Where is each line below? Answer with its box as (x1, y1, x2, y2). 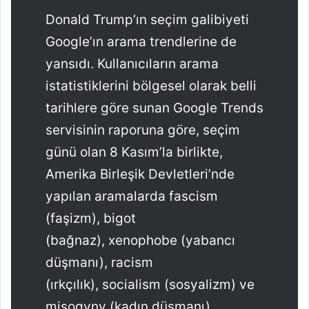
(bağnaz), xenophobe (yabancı (46, 232, 235, 248)
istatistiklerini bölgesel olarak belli (46, 78, 257, 94)
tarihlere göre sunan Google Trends (46, 100, 263, 116)
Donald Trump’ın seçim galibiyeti (46, 12, 249, 28)
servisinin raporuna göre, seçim (46, 122, 240, 138)
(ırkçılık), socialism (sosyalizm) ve (46, 277, 255, 292)
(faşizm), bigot (46, 210, 136, 226)
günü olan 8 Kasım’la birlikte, (46, 144, 223, 160)
